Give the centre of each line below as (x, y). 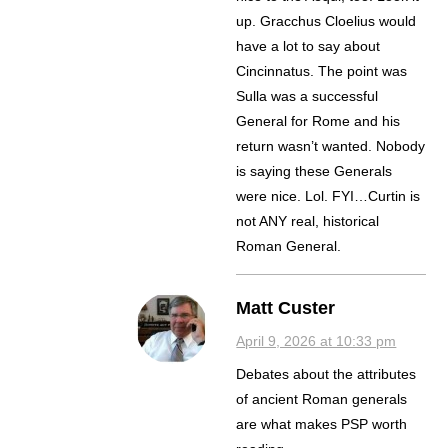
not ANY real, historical (308, 221)
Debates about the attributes (326, 374)
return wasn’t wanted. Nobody (331, 146)
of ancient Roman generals (322, 399)
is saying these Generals (314, 171)
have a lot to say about (308, 46)
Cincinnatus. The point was (322, 71)
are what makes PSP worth (322, 424)
